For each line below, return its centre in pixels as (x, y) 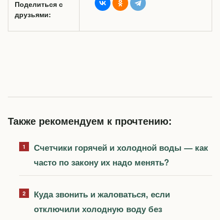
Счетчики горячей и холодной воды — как (121, 147)
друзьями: (33, 14)
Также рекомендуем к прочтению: (90, 120)
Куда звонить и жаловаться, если (102, 194)
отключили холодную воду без (98, 208)
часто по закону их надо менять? (101, 162)
